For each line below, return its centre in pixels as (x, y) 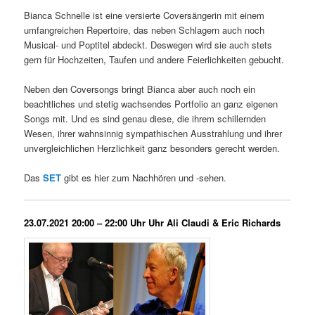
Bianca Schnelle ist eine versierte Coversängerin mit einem (144, 15)
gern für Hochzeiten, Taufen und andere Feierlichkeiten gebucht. (154, 59)
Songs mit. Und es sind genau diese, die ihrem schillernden (145, 118)
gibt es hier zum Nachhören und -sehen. (144, 177)
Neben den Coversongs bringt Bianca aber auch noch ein (140, 89)
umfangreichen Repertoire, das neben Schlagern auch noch (144, 30)
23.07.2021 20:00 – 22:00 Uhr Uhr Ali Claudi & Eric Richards (153, 223)
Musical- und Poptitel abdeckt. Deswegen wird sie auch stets (148, 44)
